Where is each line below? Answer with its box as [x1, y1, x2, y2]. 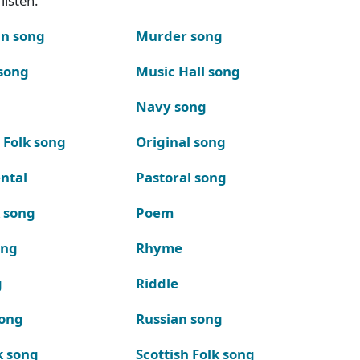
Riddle [135, 273, 178, 292]
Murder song [135, 26, 223, 45]
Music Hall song [135, 61, 240, 80]
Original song [135, 132, 226, 151]
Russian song [135, 309, 223, 328]
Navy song [135, 96, 207, 116]
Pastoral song [135, 167, 227, 186]
